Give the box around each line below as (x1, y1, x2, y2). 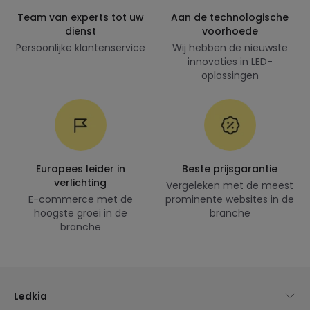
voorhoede (201, 24, 258, 38)
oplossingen (201, 69, 259, 82)
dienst (64, 24, 96, 38)
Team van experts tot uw (17, 10, 144, 24)
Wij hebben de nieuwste (172, 41, 288, 55)
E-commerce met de (28, 192, 133, 206)
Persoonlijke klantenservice (15, 41, 145, 55)
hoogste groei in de (33, 206, 127, 220)
